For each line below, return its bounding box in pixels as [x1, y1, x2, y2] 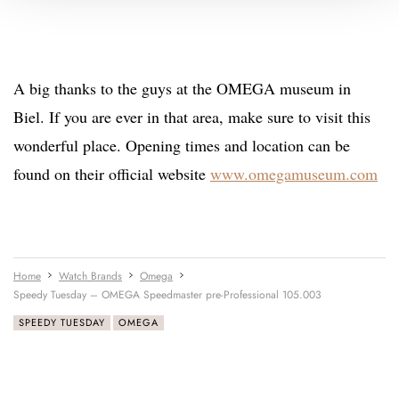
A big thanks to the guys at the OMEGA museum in [13, 77, 351, 100]
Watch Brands [59, 268, 122, 285]
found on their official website [13, 163, 210, 185]
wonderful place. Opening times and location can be [13, 134, 350, 157]
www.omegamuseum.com [210, 163, 378, 185]
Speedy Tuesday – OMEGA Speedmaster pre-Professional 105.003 [13, 287, 322, 304]
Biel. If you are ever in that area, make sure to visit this [13, 106, 370, 128]
